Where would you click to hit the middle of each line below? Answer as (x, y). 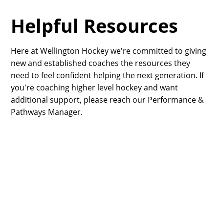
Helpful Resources (95, 25)
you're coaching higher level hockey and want (95, 88)
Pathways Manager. (47, 112)
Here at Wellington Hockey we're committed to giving (109, 51)
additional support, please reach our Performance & (108, 100)
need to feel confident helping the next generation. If (108, 75)
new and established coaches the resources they (101, 63)
